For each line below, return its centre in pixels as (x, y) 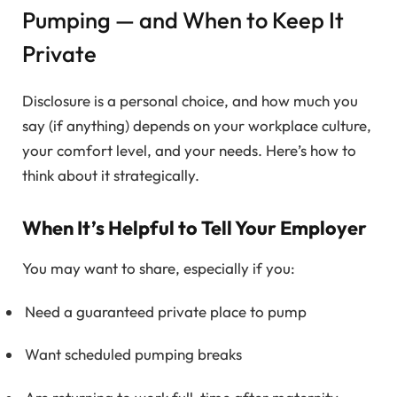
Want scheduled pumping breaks (133, 354)
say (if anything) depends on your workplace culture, (197, 125)
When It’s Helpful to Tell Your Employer (195, 228)
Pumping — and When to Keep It (183, 20)
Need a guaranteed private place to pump (166, 311)
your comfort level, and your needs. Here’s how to (189, 150)
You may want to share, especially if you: (159, 269)
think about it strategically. (111, 175)
